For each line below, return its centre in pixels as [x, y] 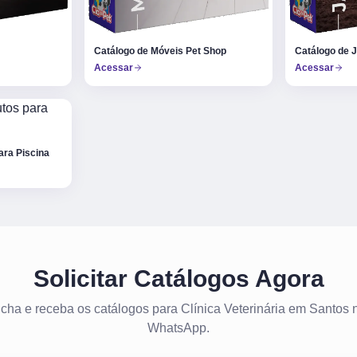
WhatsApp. [178, 328]
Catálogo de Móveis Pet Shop [160, 51]
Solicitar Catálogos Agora [178, 279]
